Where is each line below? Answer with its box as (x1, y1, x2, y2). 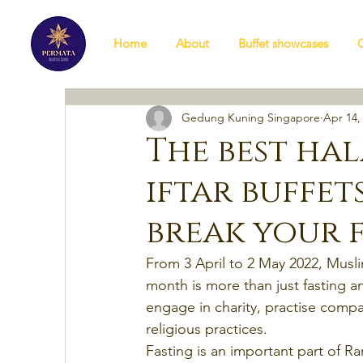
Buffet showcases (238, 36, 328, 51)
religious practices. (146, 319, 267, 338)
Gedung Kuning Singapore (181, 110, 320, 126)
